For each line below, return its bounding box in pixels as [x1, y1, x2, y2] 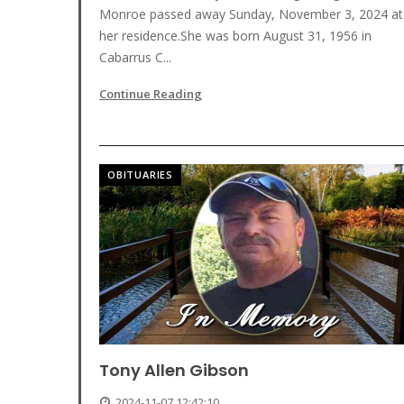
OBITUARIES [107, 168, 173, 182]
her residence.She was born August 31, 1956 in [99, 27, 372, 45]
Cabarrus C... [99, 49, 171, 67]
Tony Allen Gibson [99, 359, 249, 382]
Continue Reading [99, 86, 202, 103]
